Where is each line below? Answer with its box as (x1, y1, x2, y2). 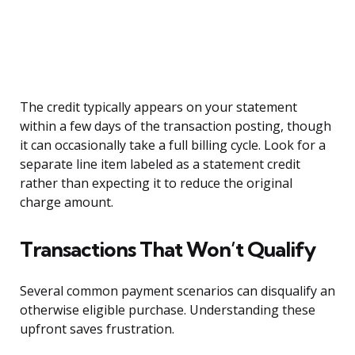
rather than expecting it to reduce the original (20, 174, 292, 193)
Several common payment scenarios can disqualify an (20, 282, 335, 300)
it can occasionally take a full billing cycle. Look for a (20, 136, 326, 155)
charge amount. (20, 193, 113, 212)
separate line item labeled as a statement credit (20, 155, 300, 174)
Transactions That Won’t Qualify (20, 236, 315, 263)
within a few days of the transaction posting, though (20, 117, 331, 136)
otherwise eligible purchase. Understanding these (20, 301, 315, 319)
